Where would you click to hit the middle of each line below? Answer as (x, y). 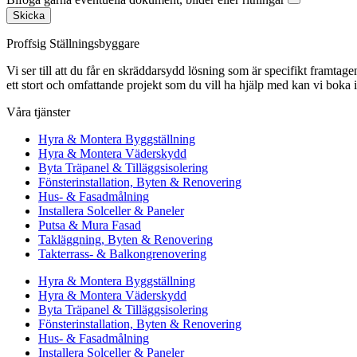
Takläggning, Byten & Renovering (126, 240)
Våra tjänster (38, 112)
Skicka (29, 16)
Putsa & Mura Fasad (90, 226)
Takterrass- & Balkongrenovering (122, 254)
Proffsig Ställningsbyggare (73, 44)
